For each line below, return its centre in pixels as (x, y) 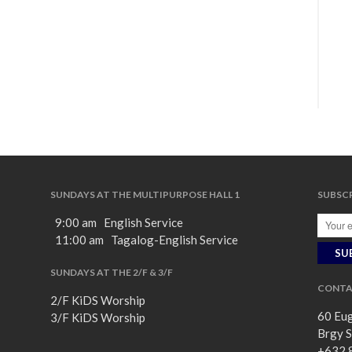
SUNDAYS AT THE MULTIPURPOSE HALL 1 (145, 195)
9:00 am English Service (119, 223)
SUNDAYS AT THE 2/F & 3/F (111, 273)
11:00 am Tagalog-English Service (146, 240)
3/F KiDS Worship (100, 318)
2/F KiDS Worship (100, 301)
